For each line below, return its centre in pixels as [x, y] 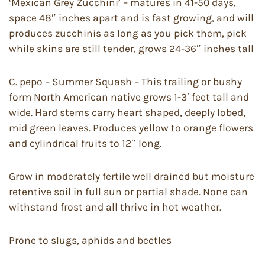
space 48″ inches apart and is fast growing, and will [131, 17]
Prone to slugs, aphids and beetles [90, 240]
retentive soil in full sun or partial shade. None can [128, 191]
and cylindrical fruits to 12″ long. [85, 143]
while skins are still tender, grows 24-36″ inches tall [131, 48]
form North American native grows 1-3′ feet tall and [129, 97]
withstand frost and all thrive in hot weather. [115, 207]
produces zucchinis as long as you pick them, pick [128, 33]
